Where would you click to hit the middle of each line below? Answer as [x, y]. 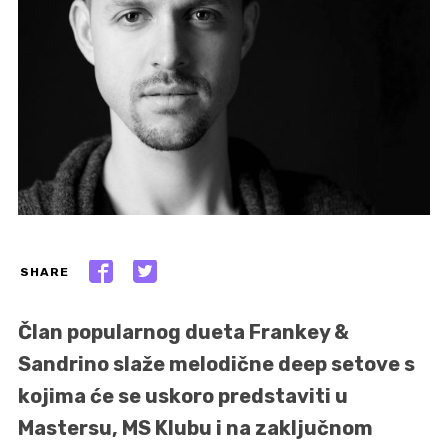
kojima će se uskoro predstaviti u [183, 395]
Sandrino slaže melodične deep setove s [216, 363]
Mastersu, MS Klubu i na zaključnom [195, 427]
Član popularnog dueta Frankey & [183, 331]
